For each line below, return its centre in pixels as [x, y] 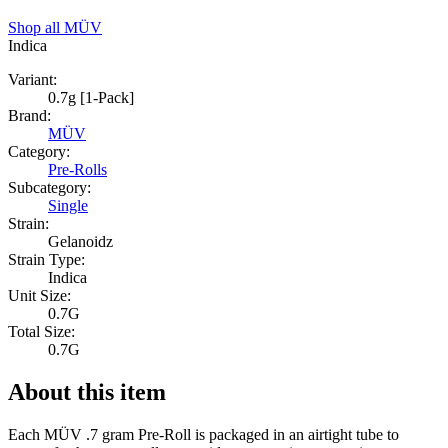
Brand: [29, 116]
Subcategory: [49, 188]
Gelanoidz [80, 242]
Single [68, 206]
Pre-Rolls [77, 170]
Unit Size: [39, 296]
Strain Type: [46, 260]
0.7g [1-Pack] [91, 98]
